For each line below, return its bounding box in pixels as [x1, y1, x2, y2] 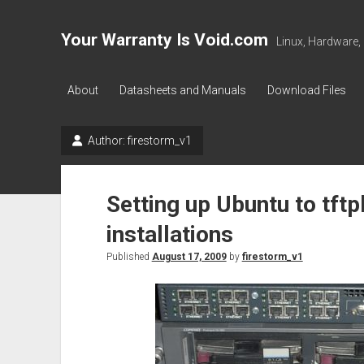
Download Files [266, 84, 346, 97]
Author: [84, 134, 128, 147]
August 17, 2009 [151, 251, 227, 262]
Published [106, 251, 152, 262]
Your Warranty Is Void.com [60, 30, 268, 50]
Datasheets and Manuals [119, 84, 246, 97]
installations [106, 221, 233, 248]
